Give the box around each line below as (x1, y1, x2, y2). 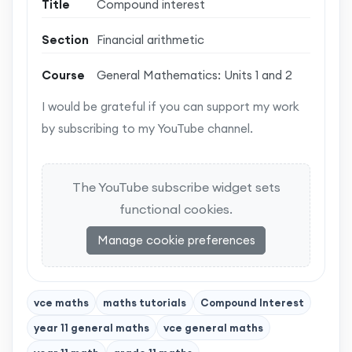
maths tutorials (103, 296, 186, 310)
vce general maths (163, 321, 263, 335)
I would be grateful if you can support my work (42, 99, 299, 115)
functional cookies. (119, 201, 233, 218)
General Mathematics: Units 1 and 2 (97, 67, 292, 82)
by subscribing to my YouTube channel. (42, 121, 253, 137)
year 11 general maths (34, 321, 149, 335)
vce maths (34, 296, 89, 310)
